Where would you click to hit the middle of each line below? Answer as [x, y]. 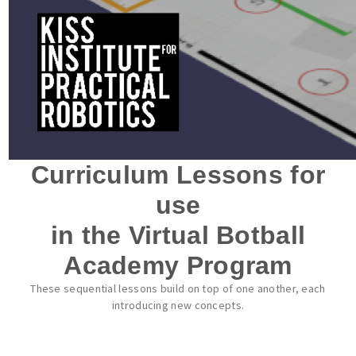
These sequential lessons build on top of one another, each [178, 288]
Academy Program [178, 265]
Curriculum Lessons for [178, 175]
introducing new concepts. [178, 305]
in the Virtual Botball [178, 235]
